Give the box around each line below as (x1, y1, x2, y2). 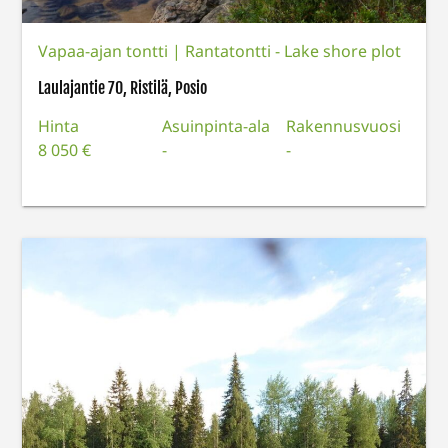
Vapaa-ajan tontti (38, 39, 173, 62)
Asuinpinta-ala (162, 114, 271, 137)
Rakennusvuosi (285, 114, 401, 137)
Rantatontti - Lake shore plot (185, 39, 402, 62)
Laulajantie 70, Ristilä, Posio (38, 77, 208, 98)
